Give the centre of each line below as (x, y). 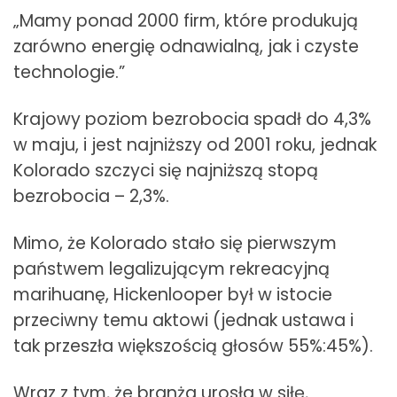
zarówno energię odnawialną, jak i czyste (186, 47)
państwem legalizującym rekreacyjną (171, 269)
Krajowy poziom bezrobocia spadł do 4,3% (192, 120)
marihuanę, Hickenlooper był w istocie (173, 295)
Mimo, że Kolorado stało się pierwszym (175, 244)
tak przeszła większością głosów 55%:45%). (193, 346)
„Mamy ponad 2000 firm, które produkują (186, 21)
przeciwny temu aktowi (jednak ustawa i (183, 321)
